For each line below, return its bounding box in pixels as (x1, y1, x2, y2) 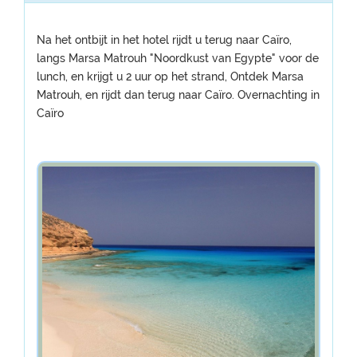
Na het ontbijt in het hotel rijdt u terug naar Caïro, (37, 33, 292, 46)
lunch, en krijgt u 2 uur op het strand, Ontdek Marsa (37, 70, 304, 83)
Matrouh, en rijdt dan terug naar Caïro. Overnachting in (37, 88, 320, 101)
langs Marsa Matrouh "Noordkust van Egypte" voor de (37, 52, 319, 65)
